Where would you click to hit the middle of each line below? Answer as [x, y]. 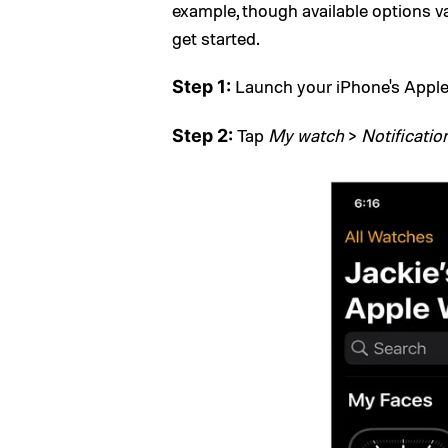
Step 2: [202, 135]
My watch [306, 135]
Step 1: [201, 86]
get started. [216, 38]
